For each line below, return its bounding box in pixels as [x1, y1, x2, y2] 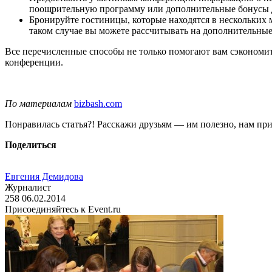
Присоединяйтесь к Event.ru [5, 203, 121, 214]
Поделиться [5, 139, 56, 150]
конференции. [5, 56, 63, 67]
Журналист [5, 182, 51, 192]
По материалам [5, 98, 72, 109]
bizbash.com [74, 98, 122, 109]
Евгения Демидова [5, 171, 83, 182]
